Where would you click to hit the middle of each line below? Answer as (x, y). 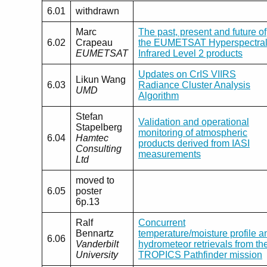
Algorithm (159, 96)
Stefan (89, 117)
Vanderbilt (97, 244)
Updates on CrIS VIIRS (187, 74)
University (97, 255)
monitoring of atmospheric (193, 133)
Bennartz (95, 234)
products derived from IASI (194, 144)
